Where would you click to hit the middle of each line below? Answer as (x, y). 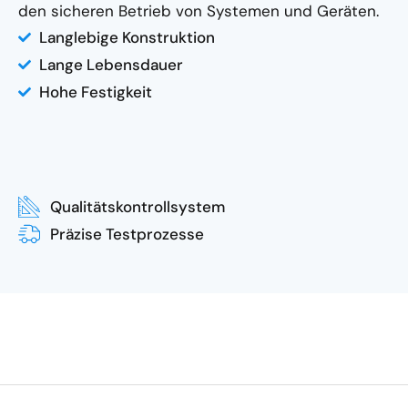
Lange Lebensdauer (111, 64)
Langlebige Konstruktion (127, 37)
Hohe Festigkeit (95, 92)
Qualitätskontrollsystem (138, 206)
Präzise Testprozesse (127, 234)
